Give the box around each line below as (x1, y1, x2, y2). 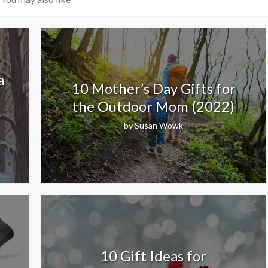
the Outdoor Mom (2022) (72, 97, 234, 115)
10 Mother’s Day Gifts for (71, 79, 236, 97)
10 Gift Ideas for (100, 246, 206, 264)
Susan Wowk (135, 120, 183, 130)
